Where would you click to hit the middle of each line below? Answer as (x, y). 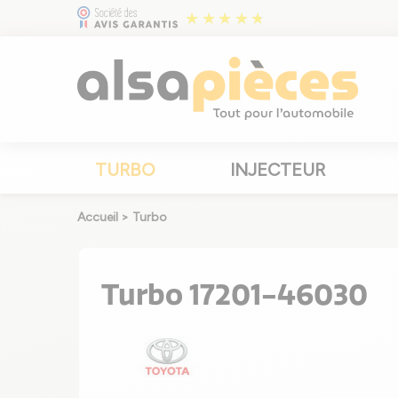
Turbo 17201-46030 (235, 295)
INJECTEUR (277, 170)
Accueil (98, 217)
